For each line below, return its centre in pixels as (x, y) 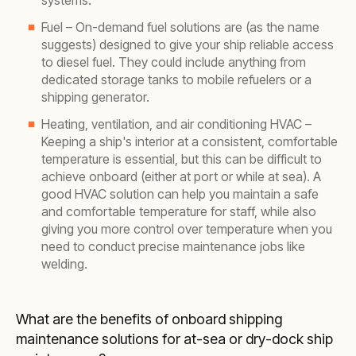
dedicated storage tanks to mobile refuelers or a (176, 79)
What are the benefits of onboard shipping (149, 319)
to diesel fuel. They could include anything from (174, 62)
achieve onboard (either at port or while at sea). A (181, 176)
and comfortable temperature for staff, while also (179, 211)
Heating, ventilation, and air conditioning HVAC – (176, 124)
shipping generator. (95, 97)
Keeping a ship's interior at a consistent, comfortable (190, 141)
